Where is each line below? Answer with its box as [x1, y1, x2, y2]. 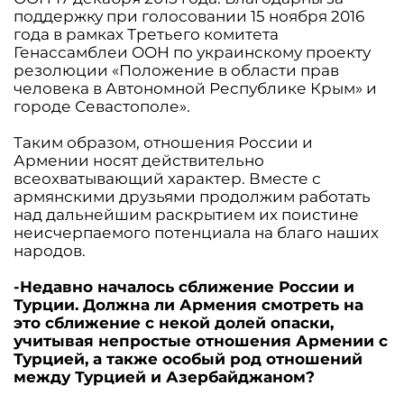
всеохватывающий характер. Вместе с [14, 170, 321, 188]
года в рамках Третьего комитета [14, 25, 279, 43]
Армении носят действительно [14, 151, 264, 170]
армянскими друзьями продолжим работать [14, 188, 371, 206]
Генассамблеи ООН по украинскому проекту [14, 43, 371, 61]
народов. [14, 242, 86, 260]
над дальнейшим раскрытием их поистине [14, 206, 359, 224]
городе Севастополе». [14, 97, 190, 115]
